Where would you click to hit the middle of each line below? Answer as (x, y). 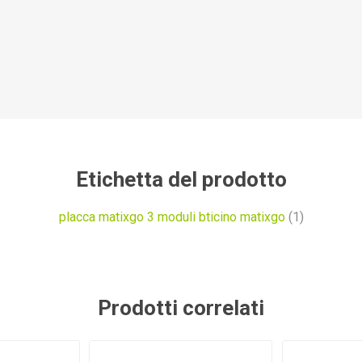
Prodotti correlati (181, 307)
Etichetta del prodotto (181, 179)
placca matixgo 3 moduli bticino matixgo (172, 217)
